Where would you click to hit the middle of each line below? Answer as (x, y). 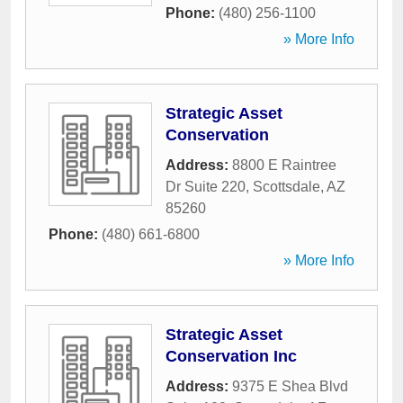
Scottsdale (287, 187)
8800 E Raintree (284, 165)
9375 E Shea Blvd (290, 386)
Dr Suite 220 (206, 187)
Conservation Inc (231, 356)
